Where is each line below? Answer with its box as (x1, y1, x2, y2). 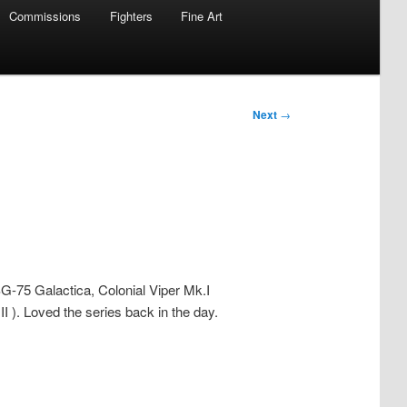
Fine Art (181, 7, 223, 25)
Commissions (9, 7, 82, 25)
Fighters (109, 7, 153, 25)
